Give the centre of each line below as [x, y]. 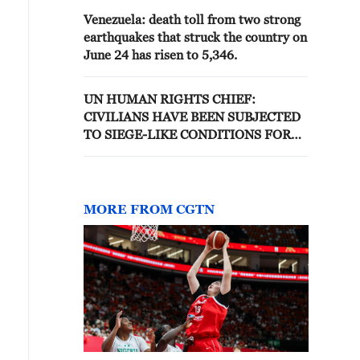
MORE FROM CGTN [149, 209]
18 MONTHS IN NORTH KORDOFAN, [194, 152]
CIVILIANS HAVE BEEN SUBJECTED [192, 117]
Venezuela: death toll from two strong [192, 19]
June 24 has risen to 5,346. [160, 55]
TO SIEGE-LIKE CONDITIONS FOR [187, 134]
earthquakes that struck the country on [195, 37]
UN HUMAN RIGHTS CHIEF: [170, 99]
